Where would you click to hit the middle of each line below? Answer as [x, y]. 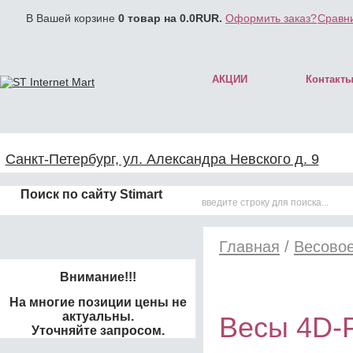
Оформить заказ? [271, 18]
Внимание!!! [98, 277]
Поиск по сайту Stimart [91, 194]
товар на [152, 18]
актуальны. [98, 316]
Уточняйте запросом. [98, 331]
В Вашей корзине [72, 18]
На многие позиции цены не [98, 302]
